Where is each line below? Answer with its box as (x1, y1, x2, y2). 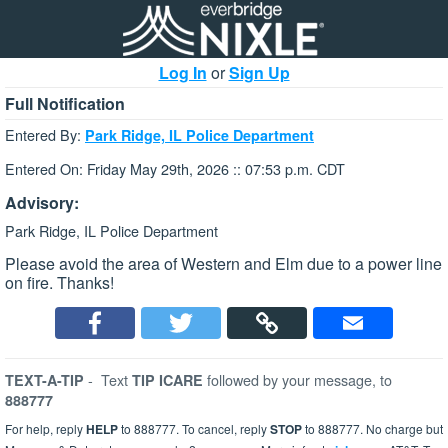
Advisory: (5, 190, 79, 214)
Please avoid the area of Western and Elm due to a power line (5, 252, 442, 276)
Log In (158, 61, 207, 84)
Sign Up (228, 61, 290, 84)
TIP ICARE (132, 370, 207, 391)
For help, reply (5, 420, 86, 438)
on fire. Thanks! (5, 271, 114, 295)
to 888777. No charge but (302, 420, 443, 438)
